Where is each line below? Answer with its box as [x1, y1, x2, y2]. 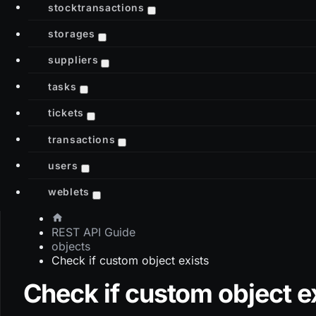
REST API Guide [51, 224, 135, 239]
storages [48, 27, 95, 39]
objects [51, 238, 90, 253]
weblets [48, 185, 90, 197]
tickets [48, 106, 84, 119]
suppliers [48, 53, 99, 66]
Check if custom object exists [51, 253, 209, 267]
